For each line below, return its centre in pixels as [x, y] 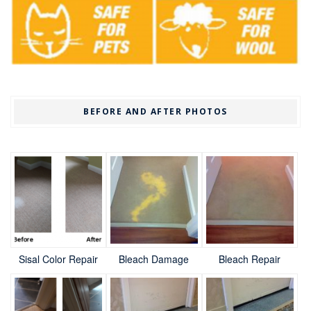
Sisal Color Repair [58, 259]
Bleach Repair [250, 259]
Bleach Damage [154, 259]
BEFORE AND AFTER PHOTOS [155, 112]
